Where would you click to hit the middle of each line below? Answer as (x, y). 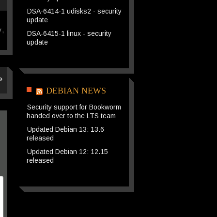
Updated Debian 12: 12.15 (67, 152)
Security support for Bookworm (74, 107)
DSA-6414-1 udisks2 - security (74, 11)
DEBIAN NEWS (76, 91)
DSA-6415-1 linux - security (69, 33)
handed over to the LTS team (71, 116)
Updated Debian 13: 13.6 (65, 129)
